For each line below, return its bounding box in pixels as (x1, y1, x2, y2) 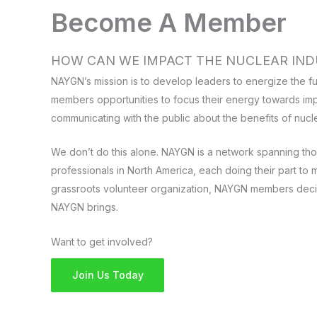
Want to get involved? (51, 235, 153, 248)
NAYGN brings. (51, 201, 118, 214)
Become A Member (51, 6, 287, 38)
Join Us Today (71, 268, 144, 281)
